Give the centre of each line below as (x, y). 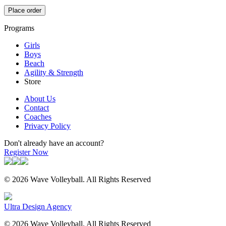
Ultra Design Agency (38, 207)
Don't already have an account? (54, 143)
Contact (37, 108)
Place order (25, 11)
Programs (19, 28)
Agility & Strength (54, 73)
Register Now (26, 152)
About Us (40, 99)
